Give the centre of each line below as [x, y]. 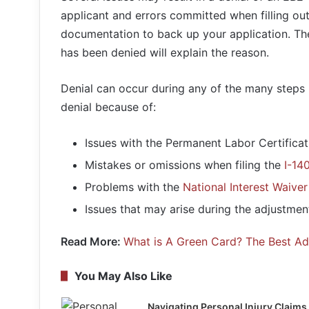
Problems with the [134, 187]
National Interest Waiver [245, 187]
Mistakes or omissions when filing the [185, 165]
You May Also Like [123, 276]
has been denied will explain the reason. [165, 52]
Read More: [92, 241]
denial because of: [108, 107]
